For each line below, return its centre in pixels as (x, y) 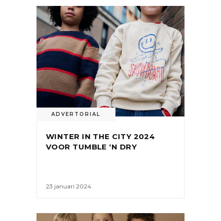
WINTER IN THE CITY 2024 (101, 136)
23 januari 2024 (69, 186)
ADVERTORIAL (76, 114)
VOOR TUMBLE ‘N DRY (92, 147)
